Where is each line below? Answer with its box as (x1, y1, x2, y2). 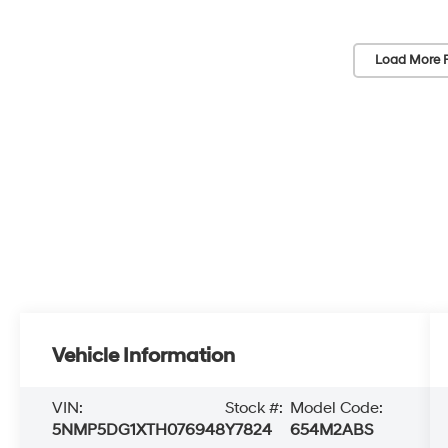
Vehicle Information (52, 343, 236, 368)
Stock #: (225, 397, 284, 418)
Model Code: (290, 397, 384, 418)
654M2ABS (290, 419, 374, 440)
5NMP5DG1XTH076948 (52, 419, 226, 440)
